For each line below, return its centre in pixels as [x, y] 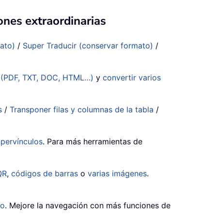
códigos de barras [45, 174]
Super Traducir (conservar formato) [88, 46]
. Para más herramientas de [93, 142]
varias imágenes [117, 174]
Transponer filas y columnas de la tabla [82, 110]
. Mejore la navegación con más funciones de [88, 206]
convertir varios [132, 78]
